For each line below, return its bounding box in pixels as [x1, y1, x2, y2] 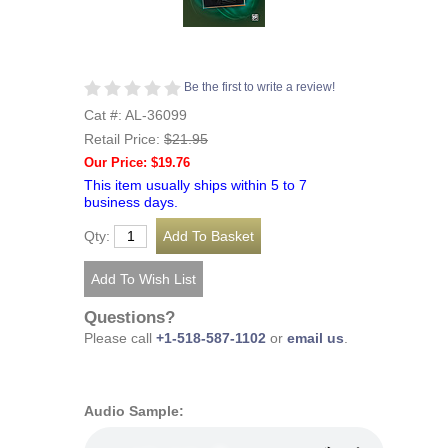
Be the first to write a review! [184, 80, 335, 94]
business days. [84, 194, 178, 210]
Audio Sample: [84, 404, 184, 420]
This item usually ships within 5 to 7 [84, 177, 307, 193]
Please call [84, 330, 156, 346]
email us [287, 330, 344, 346]
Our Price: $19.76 [84, 155, 190, 170]
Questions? [84, 307, 175, 327]
